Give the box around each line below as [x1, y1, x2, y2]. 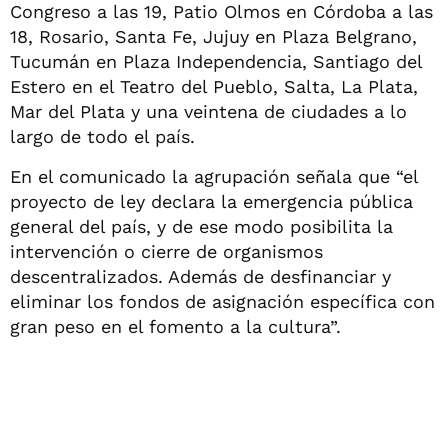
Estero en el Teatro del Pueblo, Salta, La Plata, [10, 75, 418, 97]
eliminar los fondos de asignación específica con [10, 290, 435, 312]
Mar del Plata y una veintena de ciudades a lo [10, 100, 407, 122]
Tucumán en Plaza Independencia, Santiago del [10, 50, 422, 72]
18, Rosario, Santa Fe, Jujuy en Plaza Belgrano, [10, 25, 417, 47]
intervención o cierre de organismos [10, 240, 323, 262]
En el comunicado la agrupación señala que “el [10, 165, 418, 187]
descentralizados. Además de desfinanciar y [10, 265, 391, 287]
